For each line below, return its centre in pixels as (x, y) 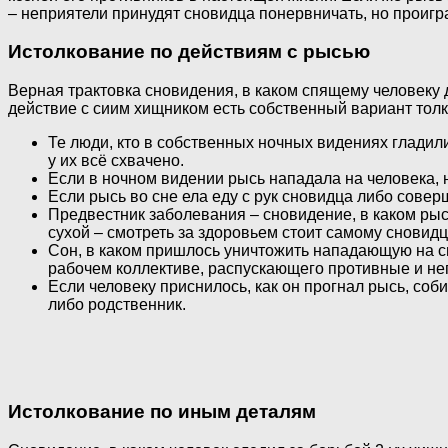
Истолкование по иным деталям (162, 411)
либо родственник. (117, 305)
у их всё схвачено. (116, 161)
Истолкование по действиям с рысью (189, 52)
